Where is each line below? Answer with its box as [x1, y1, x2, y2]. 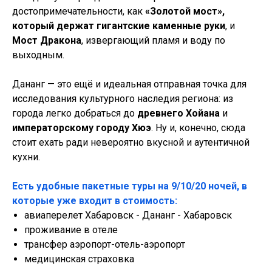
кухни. [12, 151, 40, 163]
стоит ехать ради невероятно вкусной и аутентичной [12, 137, 250, 148]
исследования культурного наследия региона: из [12, 93, 233, 104]
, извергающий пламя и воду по [81, 35, 225, 46]
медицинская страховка [24, 253, 134, 265]
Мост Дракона [12, 35, 81, 46]
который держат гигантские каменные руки [12, 20, 225, 32]
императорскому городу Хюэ [12, 122, 151, 134]
